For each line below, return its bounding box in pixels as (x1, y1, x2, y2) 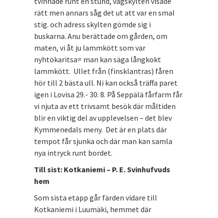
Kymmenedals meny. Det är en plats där (34, 124, 167, 134)
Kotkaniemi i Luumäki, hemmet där (34, 204, 151, 214)
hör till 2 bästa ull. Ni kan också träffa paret (34, 77, 178, 88)
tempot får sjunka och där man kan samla (34, 136, 172, 146)
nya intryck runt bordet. (34, 147, 112, 158)
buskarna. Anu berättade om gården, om (34, 31, 167, 41)
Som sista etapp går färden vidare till (34, 192, 157, 202)
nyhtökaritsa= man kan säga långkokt (34, 54, 161, 64)
